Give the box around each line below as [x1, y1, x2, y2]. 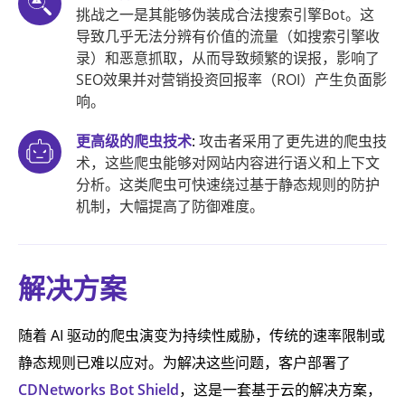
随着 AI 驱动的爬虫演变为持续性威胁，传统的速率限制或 [18, 325, 385, 345]
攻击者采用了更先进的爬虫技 [199, 131, 387, 151]
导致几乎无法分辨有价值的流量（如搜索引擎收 [76, 26, 380, 46]
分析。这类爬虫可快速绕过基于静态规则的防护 [76, 174, 380, 194]
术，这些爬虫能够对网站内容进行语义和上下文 [76, 153, 380, 173]
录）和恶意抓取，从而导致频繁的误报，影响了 [76, 48, 380, 68]
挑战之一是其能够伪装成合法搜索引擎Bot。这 [76, 5, 374, 24]
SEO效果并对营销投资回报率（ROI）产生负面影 [76, 70, 387, 89]
